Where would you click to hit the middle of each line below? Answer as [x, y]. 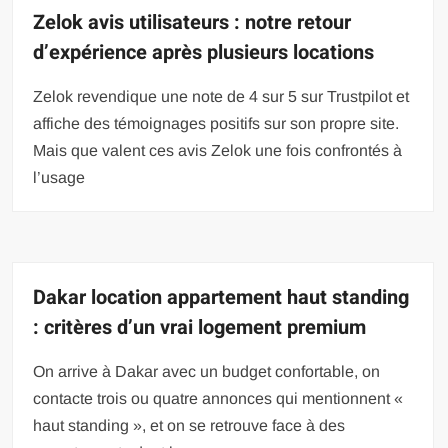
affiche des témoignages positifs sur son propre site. [216, 123]
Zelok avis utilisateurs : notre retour [192, 22]
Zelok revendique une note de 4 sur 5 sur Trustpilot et [221, 96]
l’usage [59, 177]
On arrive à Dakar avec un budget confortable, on [207, 371]
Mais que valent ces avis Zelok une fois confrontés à [218, 150]
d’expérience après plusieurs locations [204, 52]
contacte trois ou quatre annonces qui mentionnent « [218, 398]
